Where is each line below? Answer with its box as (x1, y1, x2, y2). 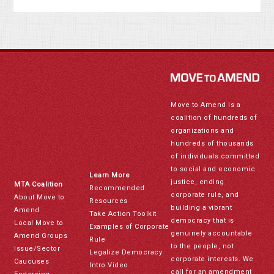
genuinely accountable (171, 229, 253, 237)
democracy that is (171, 216, 234, 224)
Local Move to (14, 218, 64, 227)
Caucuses (14, 257, 50, 265)
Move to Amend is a (171, 100, 241, 109)
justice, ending (171, 177, 224, 186)
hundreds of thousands (171, 139, 254, 147)
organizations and (171, 126, 234, 135)
